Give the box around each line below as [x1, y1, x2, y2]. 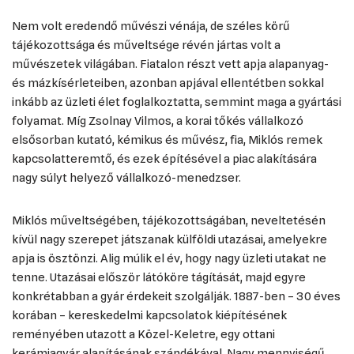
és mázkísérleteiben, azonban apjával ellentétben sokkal [12, 76, 324, 90]
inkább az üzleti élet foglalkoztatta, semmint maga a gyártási [12, 95, 341, 109]
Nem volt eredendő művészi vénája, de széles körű [12, 19, 290, 33]
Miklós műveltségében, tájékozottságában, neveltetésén [12, 213, 326, 228]
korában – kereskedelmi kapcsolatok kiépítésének [12, 308, 287, 322]
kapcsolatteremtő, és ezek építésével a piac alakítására [12, 152, 317, 166]
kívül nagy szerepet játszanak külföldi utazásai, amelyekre [12, 232, 327, 247]
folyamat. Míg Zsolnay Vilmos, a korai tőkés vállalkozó [12, 114, 303, 128]
